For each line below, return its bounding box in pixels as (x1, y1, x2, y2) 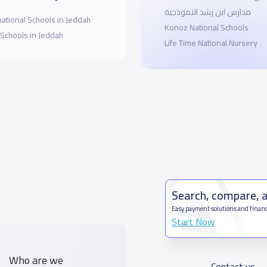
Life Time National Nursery (164, 35, 257, 51)
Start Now (172, 213, 215, 231)
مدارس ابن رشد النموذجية (164, 4, 251, 20)
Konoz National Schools (164, 20, 249, 36)
